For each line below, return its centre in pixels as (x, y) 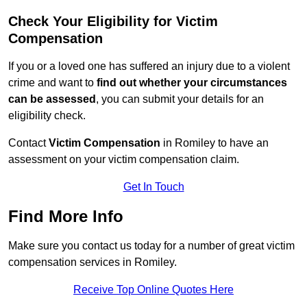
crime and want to (52, 83)
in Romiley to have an (214, 143)
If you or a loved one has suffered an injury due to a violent (149, 66)
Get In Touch (153, 187)
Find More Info (66, 217)
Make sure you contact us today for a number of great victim (151, 246)
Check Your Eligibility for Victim (113, 22)
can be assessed (52, 99)
